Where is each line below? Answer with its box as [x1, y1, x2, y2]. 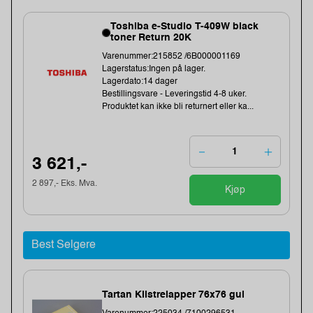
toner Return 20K [110, 33, 192, 43]
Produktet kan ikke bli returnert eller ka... [102, 103, 254, 112]
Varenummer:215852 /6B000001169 [102, 52, 241, 61]
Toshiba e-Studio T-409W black [110, 22, 259, 32]
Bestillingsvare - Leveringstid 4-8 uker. [102, 90, 247, 99]
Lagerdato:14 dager [102, 78, 178, 87]
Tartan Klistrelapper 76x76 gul [102, 289, 245, 300]
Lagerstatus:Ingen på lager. [102, 65, 206, 74]
